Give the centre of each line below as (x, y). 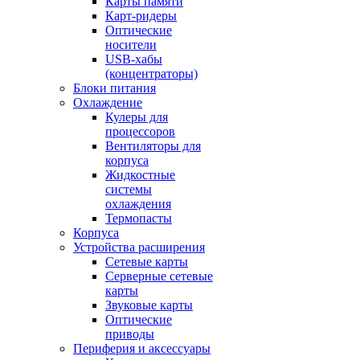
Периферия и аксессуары (142, 348)
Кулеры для (137, 117)
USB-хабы (134, 59)
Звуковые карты (149, 305)
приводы (130, 334)
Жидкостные (140, 175)
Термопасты (139, 218)
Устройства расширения (139, 247)
